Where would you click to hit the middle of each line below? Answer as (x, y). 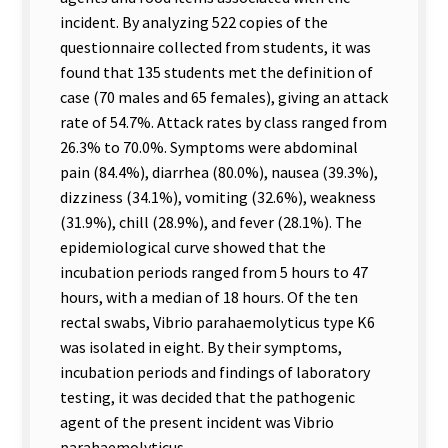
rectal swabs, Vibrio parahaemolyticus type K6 (217, 321)
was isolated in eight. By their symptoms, (201, 346)
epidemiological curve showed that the (193, 246)
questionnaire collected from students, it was (215, 46)
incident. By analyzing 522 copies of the (194, 21)
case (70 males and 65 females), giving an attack (224, 96)
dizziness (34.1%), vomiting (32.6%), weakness (218, 196)
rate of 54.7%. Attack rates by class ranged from (223, 121)
